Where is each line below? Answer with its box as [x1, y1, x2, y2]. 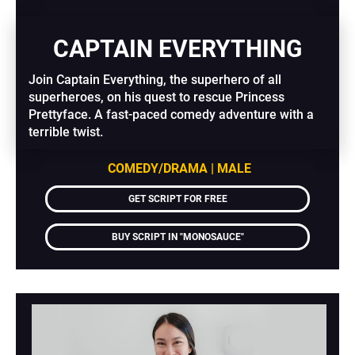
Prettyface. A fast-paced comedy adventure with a [29, 107, 315, 123]
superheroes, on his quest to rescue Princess [29, 90, 285, 105]
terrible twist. [29, 124, 104, 140]
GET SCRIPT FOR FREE [128, 193, 227, 205]
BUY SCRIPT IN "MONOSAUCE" [111, 231, 244, 243]
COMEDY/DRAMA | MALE [107, 161, 251, 177]
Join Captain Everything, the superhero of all [29, 72, 282, 88]
